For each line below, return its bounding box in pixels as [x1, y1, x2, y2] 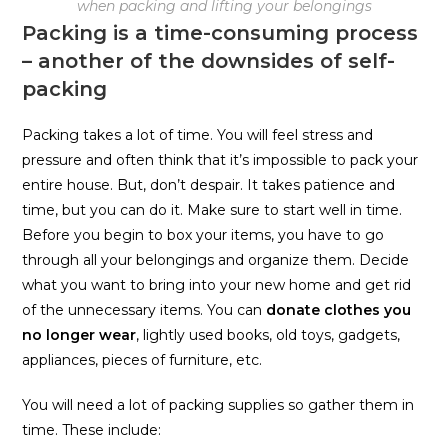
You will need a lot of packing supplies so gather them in [22, 395, 415, 414]
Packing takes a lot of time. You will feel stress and [22, 125, 374, 144]
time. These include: [22, 420, 162, 439]
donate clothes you [266, 300, 412, 319]
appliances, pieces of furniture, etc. [22, 350, 263, 369]
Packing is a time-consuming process [22, 20, 419, 45]
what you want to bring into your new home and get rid [22, 275, 412, 294]
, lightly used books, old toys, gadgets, [136, 325, 401, 344]
